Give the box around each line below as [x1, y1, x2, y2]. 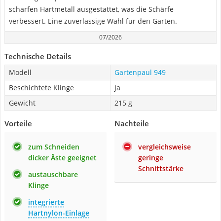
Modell [9, 68, 32, 77]
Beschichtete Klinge [9, 83, 74, 92]
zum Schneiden [28, 142, 79, 151]
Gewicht [9, 98, 36, 108]
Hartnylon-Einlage [28, 208, 89, 218]
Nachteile [114, 118, 149, 128]
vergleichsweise [138, 142, 191, 151]
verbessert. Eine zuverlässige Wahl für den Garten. [9, 16, 177, 26]
